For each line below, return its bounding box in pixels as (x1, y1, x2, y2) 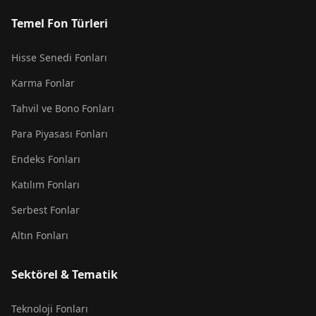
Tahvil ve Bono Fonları (11, 102, 114, 115)
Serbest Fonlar (11, 203, 80, 217)
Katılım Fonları (11, 178, 80, 191)
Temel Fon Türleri (11, 16, 108, 31)
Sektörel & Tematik (11, 267, 118, 282)
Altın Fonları (11, 229, 68, 242)
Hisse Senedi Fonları (11, 51, 107, 64)
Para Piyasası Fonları (11, 127, 108, 140)
